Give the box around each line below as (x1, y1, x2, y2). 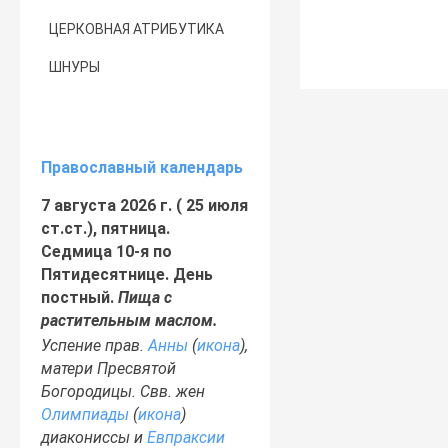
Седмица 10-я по (41, 242, 173, 261)
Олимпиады (41, 405, 130, 424)
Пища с (118, 288, 173, 307)
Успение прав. (41, 336, 149, 355)
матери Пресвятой (41, 359, 177, 378)
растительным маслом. (41, 311, 219, 330)
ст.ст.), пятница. (41, 219, 171, 238)
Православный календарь (41, 158, 244, 177)
